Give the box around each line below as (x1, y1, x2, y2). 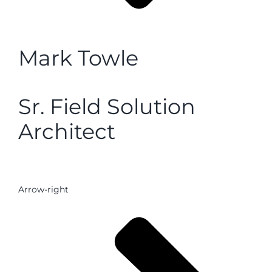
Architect (18, 118, 115, 144)
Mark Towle (18, 45, 138, 72)
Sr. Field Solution (18, 93, 195, 120)
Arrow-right (18, 184, 69, 195)
